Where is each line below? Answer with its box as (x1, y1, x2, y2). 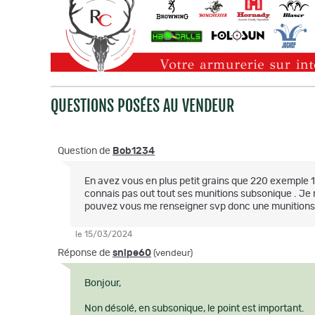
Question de (58, 146, 112, 156)
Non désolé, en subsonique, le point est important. (84, 304, 304, 314)
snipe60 (112, 248, 151, 258)
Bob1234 (112, 146, 155, 156)
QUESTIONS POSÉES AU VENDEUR (51, 96, 234, 115)
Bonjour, (84, 278, 121, 288)
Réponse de (58, 248, 112, 258)
